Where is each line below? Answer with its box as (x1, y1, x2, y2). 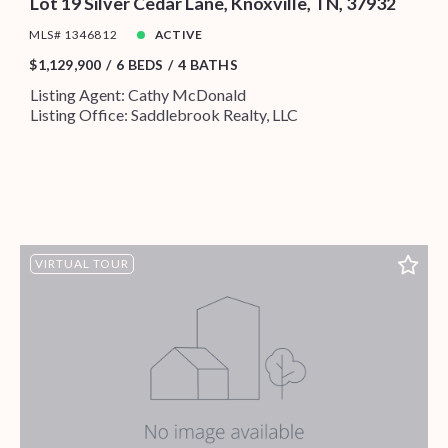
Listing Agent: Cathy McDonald (29, 85, 246, 105)
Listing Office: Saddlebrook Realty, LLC (29, 105, 298, 125)
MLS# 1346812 (29, 27, 118, 43)
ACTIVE (154, 27, 203, 43)
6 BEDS (116, 56, 164, 74)
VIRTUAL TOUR (34, 256, 129, 272)
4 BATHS (178, 56, 238, 74)
